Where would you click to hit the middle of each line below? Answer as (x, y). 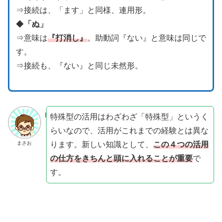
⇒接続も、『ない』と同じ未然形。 (79, 65)
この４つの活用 (181, 144)
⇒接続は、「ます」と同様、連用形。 (83, 10)
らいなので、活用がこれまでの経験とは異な (129, 130)
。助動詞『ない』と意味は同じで (146, 38)
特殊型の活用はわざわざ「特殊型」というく (129, 116)
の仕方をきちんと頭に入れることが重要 (121, 158)
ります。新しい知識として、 (101, 144)
